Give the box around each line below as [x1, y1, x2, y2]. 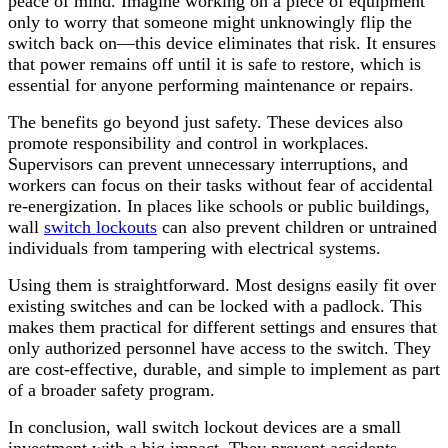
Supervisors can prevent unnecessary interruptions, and [8, 154, 408, 175]
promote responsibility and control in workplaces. [8, 133, 369, 154]
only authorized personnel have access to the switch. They [8, 338, 431, 359]
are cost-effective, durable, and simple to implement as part [8, 359, 440, 380]
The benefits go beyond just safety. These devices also [8, 112, 403, 133]
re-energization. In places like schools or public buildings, [8, 196, 430, 217]
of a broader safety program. [8, 380, 215, 401]
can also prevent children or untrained [157, 217, 437, 238]
